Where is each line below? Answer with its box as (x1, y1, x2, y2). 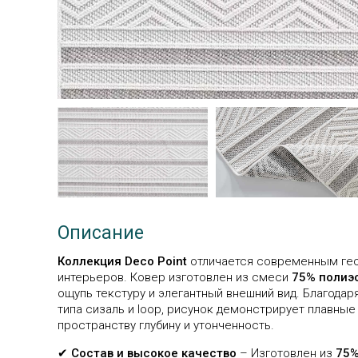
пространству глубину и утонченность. (58, 317, 274, 332)
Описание (58, 221, 144, 244)
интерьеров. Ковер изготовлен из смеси (58, 269, 292, 284)
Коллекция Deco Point (58, 253, 187, 268)
